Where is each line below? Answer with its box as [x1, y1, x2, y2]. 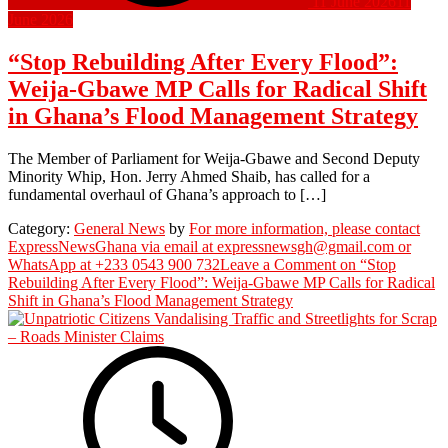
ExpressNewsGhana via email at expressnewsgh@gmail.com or [8, 237, 411, 255]
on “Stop [336, 255, 396, 273]
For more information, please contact [189, 219, 420, 237]
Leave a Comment [220, 255, 336, 273]
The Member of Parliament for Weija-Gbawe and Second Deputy [8, 149, 420, 167]
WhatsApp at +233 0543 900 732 [8, 255, 220, 273]
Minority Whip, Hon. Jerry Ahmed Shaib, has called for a [8, 167, 370, 185]
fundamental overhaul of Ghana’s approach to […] [8, 185, 326, 203]
